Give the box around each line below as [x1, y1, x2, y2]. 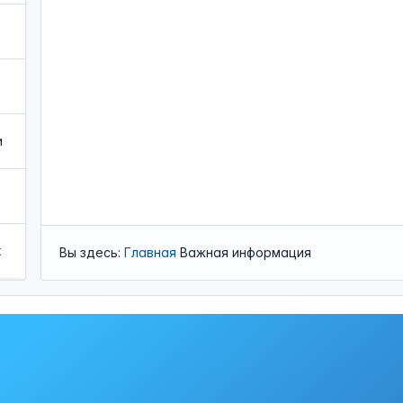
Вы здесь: [58, 245, 124, 260]
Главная [123, 245, 176, 260]
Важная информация [179, 245, 311, 260]
